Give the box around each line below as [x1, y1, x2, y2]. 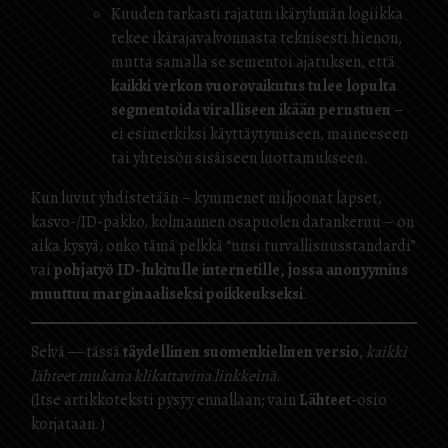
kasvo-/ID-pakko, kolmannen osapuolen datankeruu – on [31, 210, 414, 233]
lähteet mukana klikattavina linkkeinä [31, 364, 276, 387]
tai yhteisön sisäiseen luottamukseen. [111, 146, 368, 169]
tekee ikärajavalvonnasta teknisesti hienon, [111, 26, 402, 49]
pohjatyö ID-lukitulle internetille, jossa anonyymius [54, 258, 408, 281]
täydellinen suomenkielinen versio [123, 340, 359, 363]
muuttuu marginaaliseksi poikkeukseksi [31, 282, 303, 305]
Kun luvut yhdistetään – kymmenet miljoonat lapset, [31, 186, 382, 209]
